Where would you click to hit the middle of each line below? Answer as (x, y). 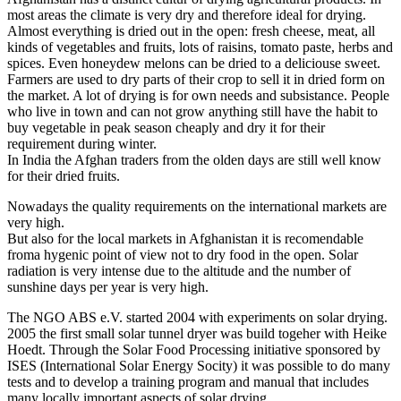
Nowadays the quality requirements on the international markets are (197, 206)
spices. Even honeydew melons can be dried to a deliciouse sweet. (194, 63)
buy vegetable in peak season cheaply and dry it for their (166, 127)
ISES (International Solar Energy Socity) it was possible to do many (199, 365)
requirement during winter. (82, 143)
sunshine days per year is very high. (108, 286)
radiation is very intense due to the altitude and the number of (179, 270)
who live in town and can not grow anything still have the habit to (192, 111)
